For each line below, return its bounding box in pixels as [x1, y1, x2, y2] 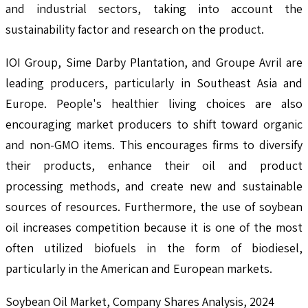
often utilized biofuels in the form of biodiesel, [5, 240, 302, 256]
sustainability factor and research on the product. [5, 21, 264, 38]
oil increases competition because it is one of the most [5, 219, 302, 236]
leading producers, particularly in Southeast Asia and [5, 75, 302, 91]
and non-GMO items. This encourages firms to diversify [5, 137, 302, 153]
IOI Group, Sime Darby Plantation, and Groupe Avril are [5, 54, 302, 71]
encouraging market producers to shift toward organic [5, 116, 302, 133]
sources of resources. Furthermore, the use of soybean [5, 199, 302, 215]
